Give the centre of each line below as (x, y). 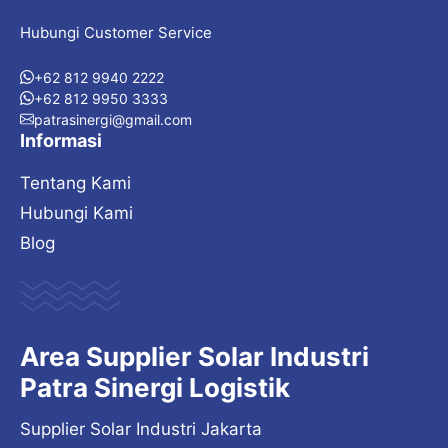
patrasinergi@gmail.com (113, 119)
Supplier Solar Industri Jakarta (141, 429)
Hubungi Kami (76, 212)
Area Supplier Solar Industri (194, 357)
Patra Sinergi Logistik (155, 388)
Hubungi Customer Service (116, 33)
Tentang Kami (75, 182)
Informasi (61, 140)
